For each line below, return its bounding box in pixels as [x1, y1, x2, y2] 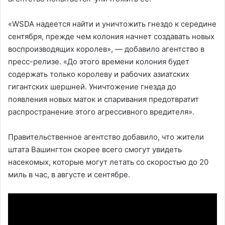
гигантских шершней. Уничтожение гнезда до [8, 82, 176, 92]
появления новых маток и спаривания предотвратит [8, 94, 199, 104]
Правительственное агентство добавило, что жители [8, 132, 204, 142]
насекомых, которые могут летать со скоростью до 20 [8, 157, 208, 167]
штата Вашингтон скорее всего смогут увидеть [8, 145, 182, 155]
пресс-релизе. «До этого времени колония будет [8, 57, 189, 67]
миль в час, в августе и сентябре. [8, 170, 130, 180]
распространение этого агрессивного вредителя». [8, 107, 194, 117]
